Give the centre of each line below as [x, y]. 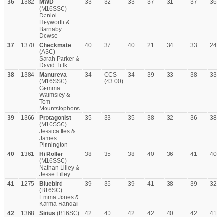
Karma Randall [59, 204]
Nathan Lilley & [59, 168]
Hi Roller [51, 154]
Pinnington [54, 145]
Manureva [53, 75]
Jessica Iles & [57, 131]
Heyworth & [54, 22]
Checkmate [55, 45]
